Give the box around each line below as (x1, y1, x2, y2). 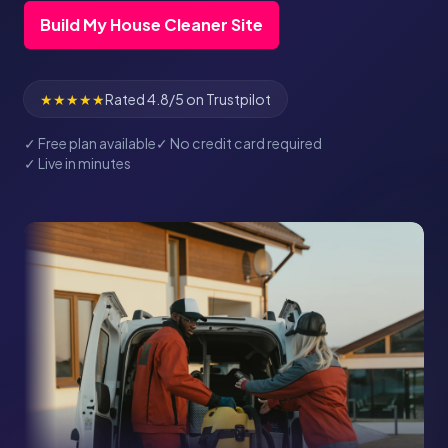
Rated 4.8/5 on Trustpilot (105, 90, 272, 109)
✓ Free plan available (24, 134, 157, 153)
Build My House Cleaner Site (40, 13, 264, 35)
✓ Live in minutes (24, 154, 132, 173)
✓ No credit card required (156, 134, 323, 153)
